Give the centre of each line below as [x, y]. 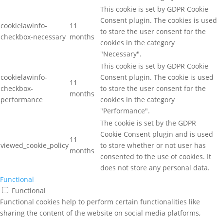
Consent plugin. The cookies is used [159, 20]
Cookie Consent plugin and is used [157, 134]
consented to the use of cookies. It [156, 156]
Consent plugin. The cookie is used [157, 77]
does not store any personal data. [155, 167]
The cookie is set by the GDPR [148, 123]
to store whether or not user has [153, 145]
